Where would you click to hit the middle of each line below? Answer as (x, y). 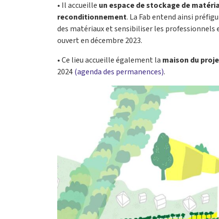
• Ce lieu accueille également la (110, 60)
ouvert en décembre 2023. (100, 41)
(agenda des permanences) (119, 72)
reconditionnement (92, 17)
